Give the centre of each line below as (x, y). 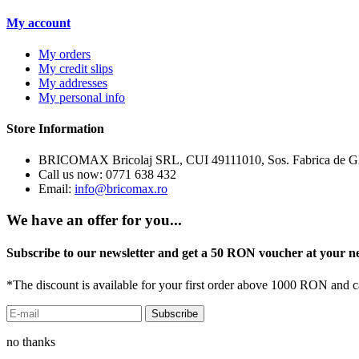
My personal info (82, 97)
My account (38, 22)
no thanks (31, 341)
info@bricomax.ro (121, 189)
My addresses (73, 83)
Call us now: (72, 175)
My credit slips (76, 68)
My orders (65, 54)
